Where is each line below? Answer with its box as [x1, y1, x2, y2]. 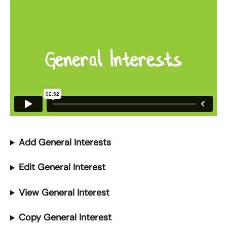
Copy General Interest [18, 211, 114, 224]
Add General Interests [18, 136, 113, 148]
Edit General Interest [18, 161, 105, 174]
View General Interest [18, 186, 109, 199]
